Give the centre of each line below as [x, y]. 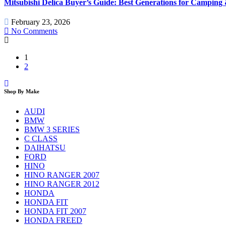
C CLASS [41, 139]
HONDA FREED [53, 220]
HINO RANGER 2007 [62, 175]
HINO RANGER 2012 [62, 184]
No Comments [33, 31]
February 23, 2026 [41, 22]
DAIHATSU [45, 148]
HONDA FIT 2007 [55, 211]
